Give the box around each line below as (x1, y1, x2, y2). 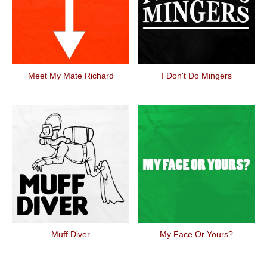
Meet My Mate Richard (27, 71, 114, 80)
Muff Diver (51, 229, 90, 239)
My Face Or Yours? (160, 229, 233, 239)
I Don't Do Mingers (161, 71, 232, 80)
